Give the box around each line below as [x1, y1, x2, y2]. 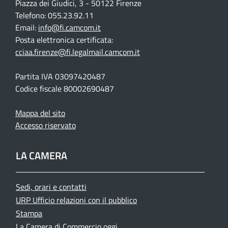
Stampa [16, 207, 42, 219]
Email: [15, 21, 38, 34]
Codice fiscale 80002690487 [15, 82, 114, 95]
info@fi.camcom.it [38, 21, 101, 34]
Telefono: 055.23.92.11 [15, 9, 94, 21]
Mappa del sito [15, 106, 65, 119]
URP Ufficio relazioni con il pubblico [16, 193, 137, 206]
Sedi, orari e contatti [16, 180, 87, 193]
